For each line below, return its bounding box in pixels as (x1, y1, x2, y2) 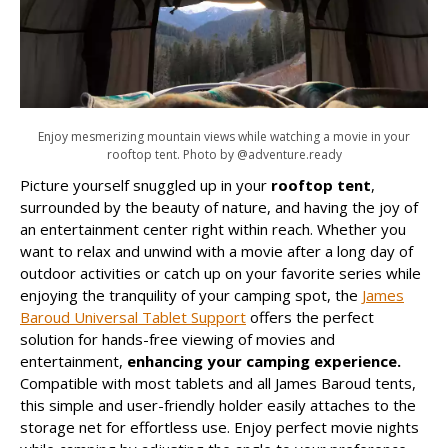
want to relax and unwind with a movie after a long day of (20, 240, 413, 261)
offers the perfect (246, 306, 374, 327)
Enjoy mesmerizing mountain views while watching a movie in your (38, 127, 410, 145)
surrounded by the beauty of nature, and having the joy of (20, 196, 418, 217)
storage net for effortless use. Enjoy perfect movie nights (20, 416, 419, 437)
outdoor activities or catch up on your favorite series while (20, 262, 421, 283)
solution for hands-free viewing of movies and (20, 328, 335, 349)
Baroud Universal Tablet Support (20, 306, 246, 327)
